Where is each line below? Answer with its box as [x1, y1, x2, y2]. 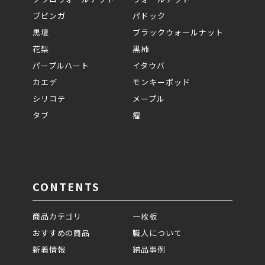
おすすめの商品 [32, 227, 91, 238]
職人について [132, 227, 182, 238]
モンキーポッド [132, 76, 190, 88]
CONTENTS [32, 178, 100, 194]
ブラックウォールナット [132, 26, 224, 38]
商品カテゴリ [32, 210, 82, 222]
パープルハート [32, 59, 90, 71]
